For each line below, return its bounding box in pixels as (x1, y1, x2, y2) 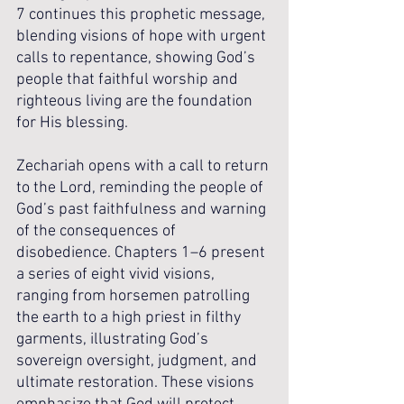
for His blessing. (16, 114, 128, 133)
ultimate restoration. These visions (16, 373, 258, 392)
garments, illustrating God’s (16, 330, 212, 349)
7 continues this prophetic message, (16, 5, 269, 24)
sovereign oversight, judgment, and (16, 352, 261, 371)
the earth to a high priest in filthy (16, 308, 244, 327)
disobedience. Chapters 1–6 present (16, 243, 269, 262)
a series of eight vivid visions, (16, 265, 218, 284)
